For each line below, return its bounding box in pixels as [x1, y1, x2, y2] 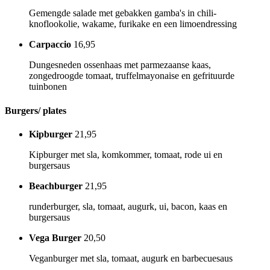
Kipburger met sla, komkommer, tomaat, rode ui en [29, 149, 222, 160]
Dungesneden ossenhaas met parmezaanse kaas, [29, 60, 211, 71]
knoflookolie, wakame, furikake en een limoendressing [29, 19, 237, 30]
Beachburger [29, 180, 83, 191]
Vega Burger [29, 232, 81, 243]
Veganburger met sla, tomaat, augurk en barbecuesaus [29, 253, 233, 263]
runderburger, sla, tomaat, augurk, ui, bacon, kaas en [29, 201, 227, 212]
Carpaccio [29, 39, 71, 50]
